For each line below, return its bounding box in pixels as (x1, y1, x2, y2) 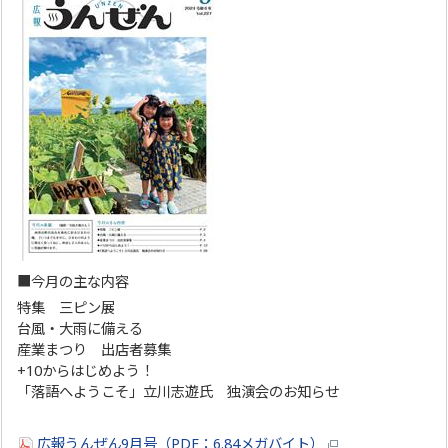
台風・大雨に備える (17, 318, 144, 338)
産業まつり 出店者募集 (17, 339, 172, 359)
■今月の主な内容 (17, 271, 130, 291)
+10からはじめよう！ (17, 360, 155, 380)
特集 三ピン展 (17, 297, 116, 317)
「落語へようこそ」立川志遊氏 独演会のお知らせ (17, 381, 340, 401)
